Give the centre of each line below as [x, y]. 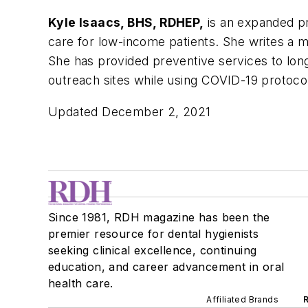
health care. [81, 283]
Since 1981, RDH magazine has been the [159, 217]
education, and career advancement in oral [166, 266]
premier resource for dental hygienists [154, 233]
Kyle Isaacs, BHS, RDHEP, [126, 22]
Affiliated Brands [242, 299]
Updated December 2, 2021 [130, 111]
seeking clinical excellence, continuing [153, 250]
